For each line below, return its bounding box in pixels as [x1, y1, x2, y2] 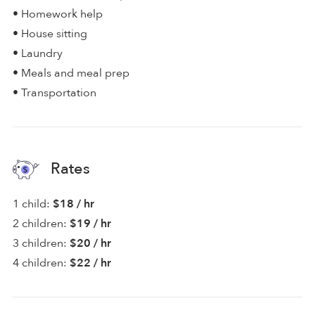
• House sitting [13, 25, 87, 41]
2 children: [13, 215, 67, 231]
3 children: [13, 235, 67, 251]
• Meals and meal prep [13, 65, 129, 81]
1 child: [13, 195, 50, 212]
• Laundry [13, 45, 63, 61]
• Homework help [13, 6, 103, 22]
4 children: [13, 255, 67, 271]
